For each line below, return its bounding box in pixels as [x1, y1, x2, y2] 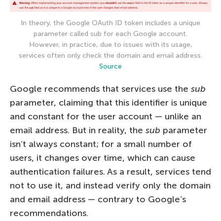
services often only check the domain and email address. [19, 51, 202, 60]
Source [99, 62, 122, 71]
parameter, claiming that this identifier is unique [10, 97, 207, 109]
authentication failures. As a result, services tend [10, 166, 211, 178]
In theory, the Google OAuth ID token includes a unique [21, 19, 200, 28]
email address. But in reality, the [10, 125, 146, 136]
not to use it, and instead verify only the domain [10, 180, 211, 191]
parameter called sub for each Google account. [34, 30, 187, 38]
